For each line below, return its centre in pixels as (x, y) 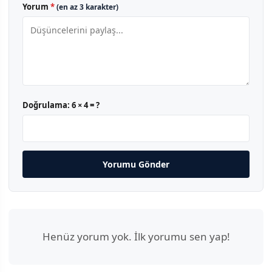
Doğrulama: (47, 105)
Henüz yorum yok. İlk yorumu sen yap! (136, 236)
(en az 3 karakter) (87, 7)
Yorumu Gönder (136, 164)
